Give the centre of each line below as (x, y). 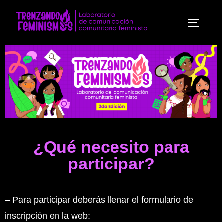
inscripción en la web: (48, 215)
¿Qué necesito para (111, 146)
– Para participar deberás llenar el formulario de (99, 199)
